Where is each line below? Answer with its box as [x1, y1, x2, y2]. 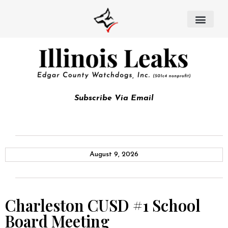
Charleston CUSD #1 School [5, 194, 201, 216]
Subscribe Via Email [74, 94, 154, 102]
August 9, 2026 [90, 151, 138, 158]
